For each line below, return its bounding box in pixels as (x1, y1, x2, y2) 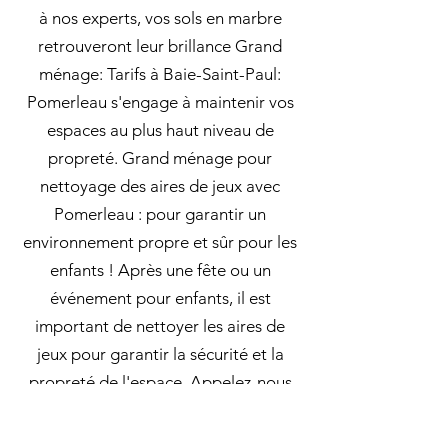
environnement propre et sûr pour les (23, 232, 297, 252)
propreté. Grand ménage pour (48, 148, 272, 168)
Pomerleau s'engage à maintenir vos (26, 92, 294, 112)
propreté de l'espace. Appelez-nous (28, 372, 292, 392)
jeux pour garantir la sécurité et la (36, 344, 284, 364)
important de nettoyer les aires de (35, 316, 285, 336)
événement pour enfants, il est (49, 288, 271, 308)
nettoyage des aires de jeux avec (40, 176, 280, 196)
